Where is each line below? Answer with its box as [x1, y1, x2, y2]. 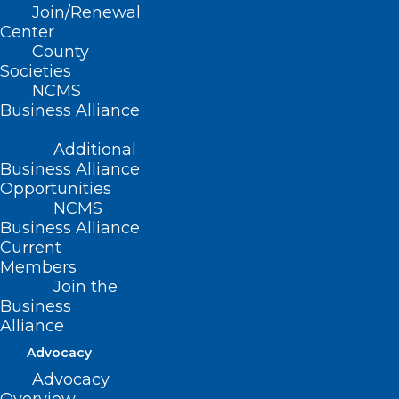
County [32, 42, 89, 61]
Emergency [19, 259, 137, 284]
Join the [53, 277, 118, 297]
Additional [53, 140, 136, 159]
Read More [19, 323, 93, 340]
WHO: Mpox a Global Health [19, 236, 305, 261]
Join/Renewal [32, 3, 141, 22]
